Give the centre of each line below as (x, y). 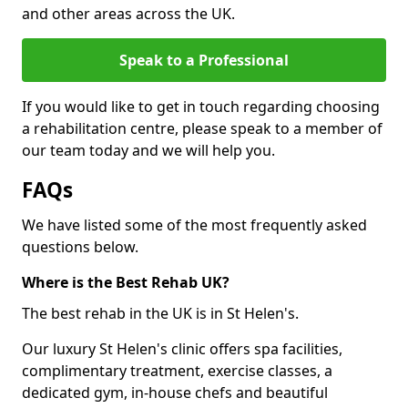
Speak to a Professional (204, 60)
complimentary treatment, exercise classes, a (177, 371)
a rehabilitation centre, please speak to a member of (202, 128)
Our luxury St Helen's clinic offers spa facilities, (182, 349)
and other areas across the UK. (128, 14)
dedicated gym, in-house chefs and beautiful (175, 393)
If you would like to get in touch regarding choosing (201, 107)
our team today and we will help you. (148, 150)
